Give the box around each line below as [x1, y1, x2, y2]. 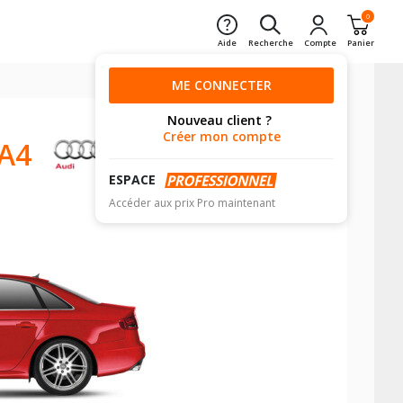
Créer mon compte [162, 128, 281, 145]
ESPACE [109, 171, 156, 189]
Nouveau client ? [167, 112, 272, 129]
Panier [346, 36, 374, 49]
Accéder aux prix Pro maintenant [109, 194, 275, 210]
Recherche [247, 36, 293, 49]
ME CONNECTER [171, 76, 272, 94]
